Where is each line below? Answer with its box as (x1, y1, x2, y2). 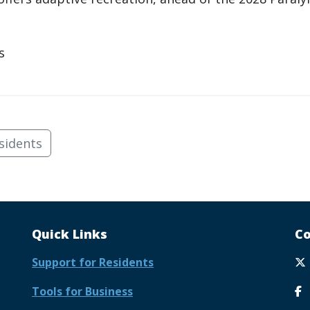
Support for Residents (32, 254, 154, 270)
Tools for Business (32, 283, 133, 299)
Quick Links (32, 225, 107, 242)
